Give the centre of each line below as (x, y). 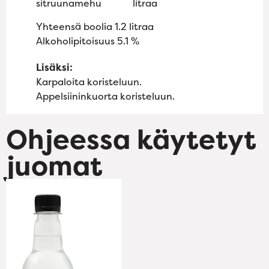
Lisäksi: (54, 68)
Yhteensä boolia (75, 27)
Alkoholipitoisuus (77, 41)
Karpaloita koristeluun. (89, 82)
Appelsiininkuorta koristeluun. (105, 96)
